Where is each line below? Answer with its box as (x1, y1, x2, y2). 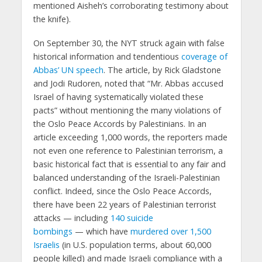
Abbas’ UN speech (33, 64, 104, 75)
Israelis (33, 239, 60, 250)
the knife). (33, 13, 71, 25)
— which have (72, 225, 130, 237)
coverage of (181, 50, 227, 62)
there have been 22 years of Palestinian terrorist (33, 198, 216, 210)
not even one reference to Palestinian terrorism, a (33, 144, 223, 156)
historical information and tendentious (33, 50, 181, 62)
